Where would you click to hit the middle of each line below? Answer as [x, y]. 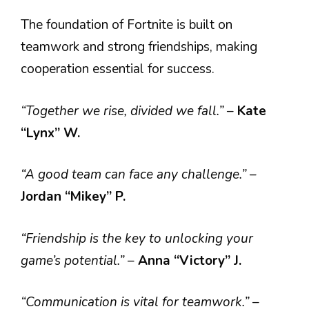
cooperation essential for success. [118, 69]
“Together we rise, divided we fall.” [124, 111]
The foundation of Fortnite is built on [127, 25]
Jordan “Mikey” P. [73, 197]
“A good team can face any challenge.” [135, 175]
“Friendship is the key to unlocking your [137, 238]
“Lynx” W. [50, 133]
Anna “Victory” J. [190, 260]
